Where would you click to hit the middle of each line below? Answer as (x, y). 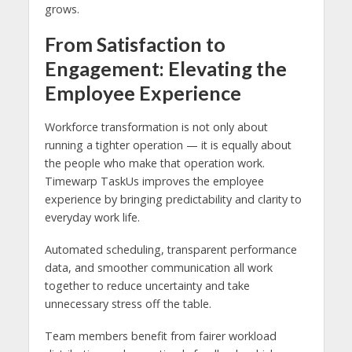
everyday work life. (92, 217)
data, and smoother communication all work (158, 267)
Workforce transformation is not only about (156, 126)
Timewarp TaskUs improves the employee (154, 181)
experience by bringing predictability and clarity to (173, 199)
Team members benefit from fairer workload (160, 335)
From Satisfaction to (135, 44)
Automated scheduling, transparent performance (170, 249)
